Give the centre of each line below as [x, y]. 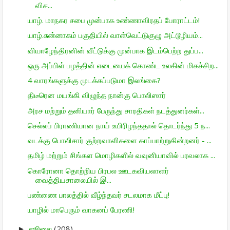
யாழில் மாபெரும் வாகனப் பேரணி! [81, 209]
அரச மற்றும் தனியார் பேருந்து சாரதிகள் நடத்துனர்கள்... [116, 110]
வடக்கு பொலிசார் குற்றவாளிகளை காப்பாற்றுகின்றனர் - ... [119, 140]
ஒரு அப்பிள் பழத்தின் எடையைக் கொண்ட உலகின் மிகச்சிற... [123, 65]
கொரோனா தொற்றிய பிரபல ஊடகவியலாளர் [98, 170]
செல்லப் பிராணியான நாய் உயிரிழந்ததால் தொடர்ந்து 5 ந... [119, 125]
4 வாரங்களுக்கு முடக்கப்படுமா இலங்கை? [94, 80]
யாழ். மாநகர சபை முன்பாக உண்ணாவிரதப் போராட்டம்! [113, 20]
